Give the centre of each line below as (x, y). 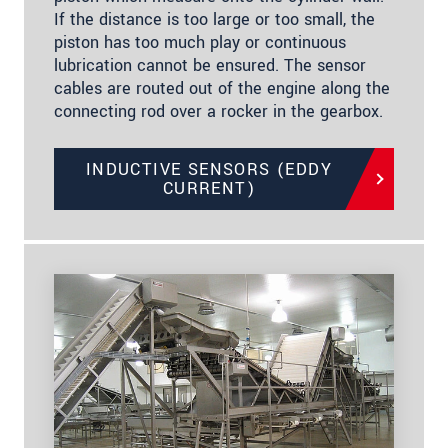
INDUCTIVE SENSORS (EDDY (209, 169)
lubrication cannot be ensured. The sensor (210, 65)
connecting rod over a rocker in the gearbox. (218, 111)
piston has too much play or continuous (200, 42)
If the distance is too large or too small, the (214, 19)
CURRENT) (209, 188)
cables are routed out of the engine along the (222, 88)
